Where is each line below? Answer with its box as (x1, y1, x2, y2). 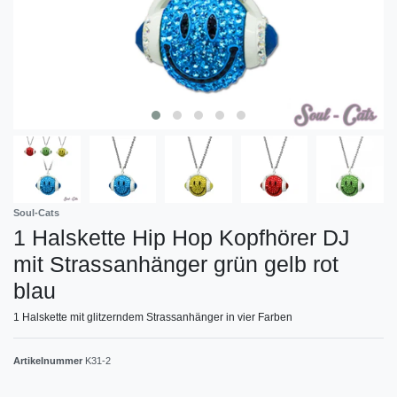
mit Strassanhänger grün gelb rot (13, 251, 339, 276)
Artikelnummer (13, 354, 85, 366)
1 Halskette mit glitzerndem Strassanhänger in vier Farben (13, 310, 292, 323)
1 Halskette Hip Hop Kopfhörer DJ (13, 224, 350, 250)
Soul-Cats (13, 206, 59, 218)
